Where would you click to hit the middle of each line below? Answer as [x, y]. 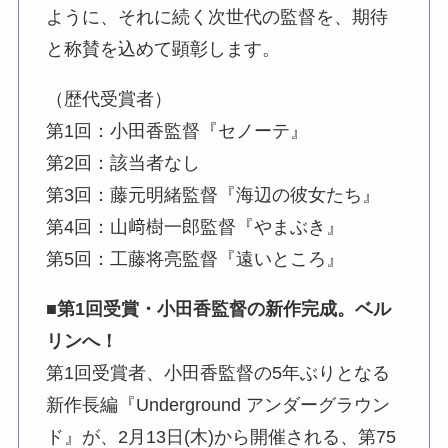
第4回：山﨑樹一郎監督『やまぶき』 [194, 227]
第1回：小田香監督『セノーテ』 [176, 131]
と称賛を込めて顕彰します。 [162, 49]
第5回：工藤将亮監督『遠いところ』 [194, 259]
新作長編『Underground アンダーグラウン [217, 405]
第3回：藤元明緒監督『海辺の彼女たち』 [212, 195]
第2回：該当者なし [122, 163]
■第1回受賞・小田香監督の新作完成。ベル [218, 309]
